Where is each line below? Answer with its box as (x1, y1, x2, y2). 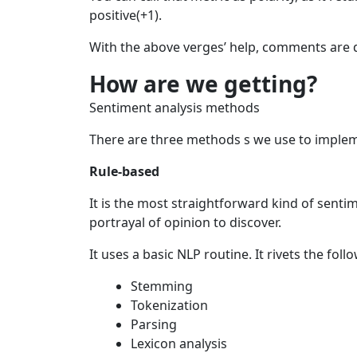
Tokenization (131, 296, 208, 314)
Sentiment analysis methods (89, 99, 260, 116)
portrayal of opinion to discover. (89, 214, 281, 231)
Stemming (131, 277, 193, 295)
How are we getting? (89, 69, 317, 99)
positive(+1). (89, 6, 162, 24)
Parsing (131, 316, 177, 333)
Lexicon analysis (131, 335, 227, 352)
